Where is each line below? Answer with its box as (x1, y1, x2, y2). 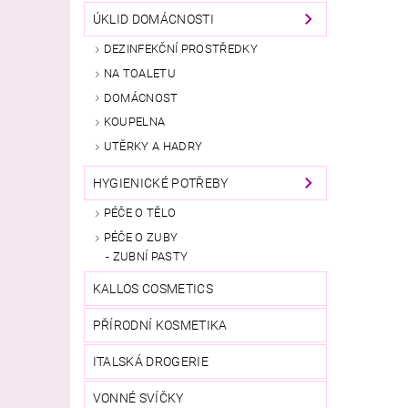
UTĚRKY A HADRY (103, 139, 203, 154)
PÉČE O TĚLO (103, 206, 177, 220)
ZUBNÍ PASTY (112, 249, 189, 263)
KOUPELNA (103, 115, 166, 129)
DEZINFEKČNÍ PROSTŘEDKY (103, 42, 258, 56)
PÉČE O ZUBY (103, 229, 178, 244)
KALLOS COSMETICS (92, 280, 213, 296)
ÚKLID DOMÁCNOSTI (92, 12, 214, 27)
